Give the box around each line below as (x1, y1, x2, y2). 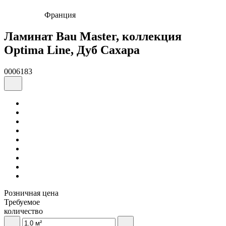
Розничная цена (4, 188, 59, 197)
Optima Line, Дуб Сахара (4, 43, 140, 56)
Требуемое (4, 197, 40, 206)
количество (4, 206, 43, 215)
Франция (44, 10, 76, 19)
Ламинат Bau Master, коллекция (4, 29, 182, 43)
